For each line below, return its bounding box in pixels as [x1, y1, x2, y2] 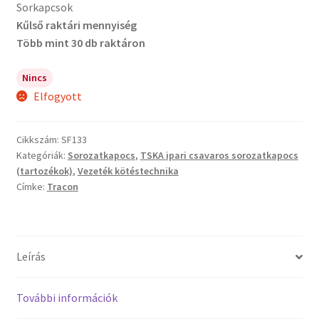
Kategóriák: [16, 149, 68, 162]
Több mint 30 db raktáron [16, 35, 145, 50]
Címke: [16, 180, 47, 194]
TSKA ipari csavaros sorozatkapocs [140, 149, 298, 162]
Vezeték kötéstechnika [77, 164, 179, 178]
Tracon [46, 180, 78, 194]
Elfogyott [33, 88, 83, 103]
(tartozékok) [16, 164, 73, 178]
